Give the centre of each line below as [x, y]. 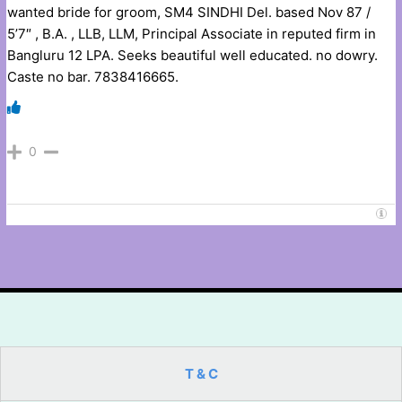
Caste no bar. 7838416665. [93, 76]
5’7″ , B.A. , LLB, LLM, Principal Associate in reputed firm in [192, 33]
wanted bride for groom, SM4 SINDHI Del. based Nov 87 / [189, 12]
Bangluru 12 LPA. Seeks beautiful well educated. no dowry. [193, 55]
